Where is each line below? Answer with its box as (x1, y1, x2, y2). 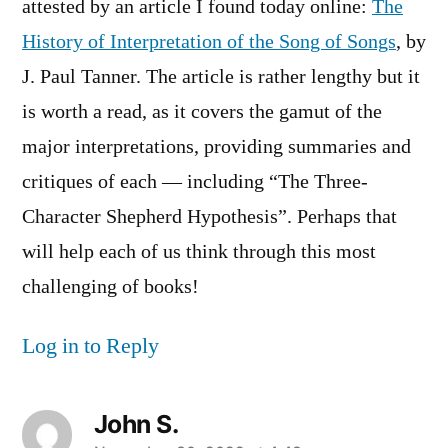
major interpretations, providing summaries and (22, 135, 411, 160)
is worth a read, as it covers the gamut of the (22, 100, 382, 125)
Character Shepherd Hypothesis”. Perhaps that (22, 205, 397, 230)
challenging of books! (22, 275, 199, 300)
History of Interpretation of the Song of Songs (22, 30, 396, 55)
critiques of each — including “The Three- (22, 170, 368, 195)
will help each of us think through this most (22, 240, 376, 265)
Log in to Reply (22, 332, 159, 361)
